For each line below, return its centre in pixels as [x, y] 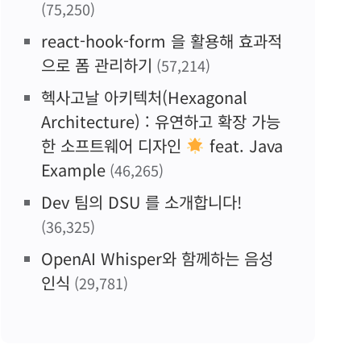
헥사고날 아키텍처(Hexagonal [144, 97]
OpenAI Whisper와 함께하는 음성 [157, 258]
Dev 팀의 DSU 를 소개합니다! [141, 202]
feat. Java [243, 145]
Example [73, 170]
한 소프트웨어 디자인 [114, 145]
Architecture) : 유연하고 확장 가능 [161, 121]
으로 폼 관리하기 [97, 65]
